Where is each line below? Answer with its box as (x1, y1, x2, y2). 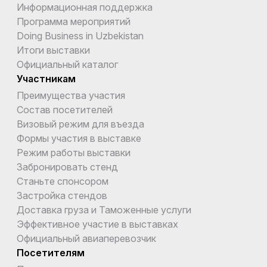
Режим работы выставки (17, 146, 131, 159)
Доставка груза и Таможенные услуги (17, 203, 191, 216)
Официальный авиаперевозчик (17, 232, 156, 244)
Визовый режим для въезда (17, 117, 144, 130)
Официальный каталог (17, 58, 118, 70)
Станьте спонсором (17, 175, 108, 187)
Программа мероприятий (17, 15, 131, 27)
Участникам (17, 72, 76, 85)
